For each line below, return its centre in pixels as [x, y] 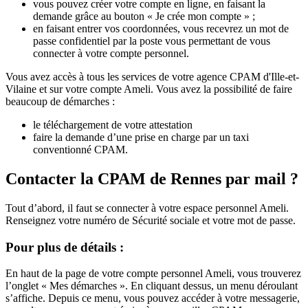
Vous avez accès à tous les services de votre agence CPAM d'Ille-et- [152, 77]
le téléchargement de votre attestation [113, 125]
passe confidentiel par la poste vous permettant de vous [152, 41]
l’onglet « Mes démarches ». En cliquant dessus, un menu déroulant [152, 286]
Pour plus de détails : [65, 247]
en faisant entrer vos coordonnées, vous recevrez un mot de [161, 29]
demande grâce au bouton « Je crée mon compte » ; [144, 16]
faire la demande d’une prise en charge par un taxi [141, 137]
